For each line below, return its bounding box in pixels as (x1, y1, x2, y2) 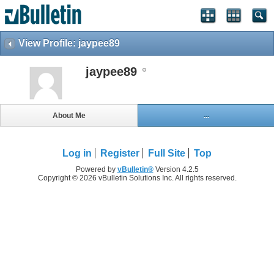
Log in (62, 148, 92, 159)
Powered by (75, 165, 117, 174)
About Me (52, 111, 86, 120)
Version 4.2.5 (153, 165, 199, 174)
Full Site (148, 148, 185, 159)
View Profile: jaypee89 (18, 38, 120, 48)
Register (100, 148, 139, 159)
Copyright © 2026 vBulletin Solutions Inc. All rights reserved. (37, 174, 237, 183)
